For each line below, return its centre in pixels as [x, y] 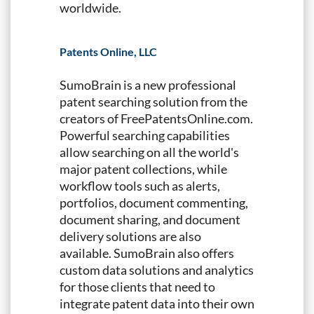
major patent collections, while [143, 169]
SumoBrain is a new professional [148, 84]
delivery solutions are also [130, 236]
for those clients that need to [137, 286]
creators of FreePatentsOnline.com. [156, 118]
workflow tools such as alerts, [140, 185]
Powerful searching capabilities [145, 135]
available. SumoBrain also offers [147, 253]
